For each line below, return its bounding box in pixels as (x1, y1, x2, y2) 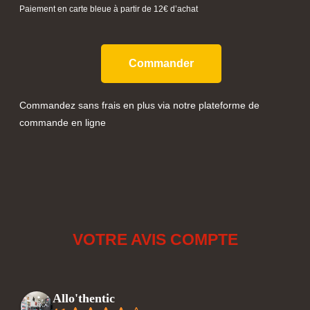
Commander (129, 57, 194, 70)
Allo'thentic (53, 291, 115, 306)
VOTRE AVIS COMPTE (72, 230, 238, 249)
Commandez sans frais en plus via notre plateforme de (19, 100, 259, 111)
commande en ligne (19, 117, 106, 129)
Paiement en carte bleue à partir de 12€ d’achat (19, 4, 198, 15)
